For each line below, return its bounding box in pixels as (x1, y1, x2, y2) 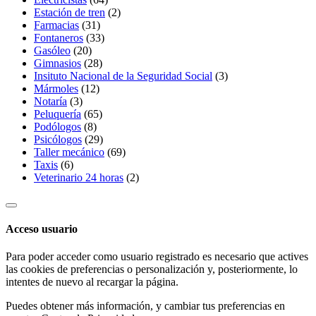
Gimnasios (34, 56, 81, 69)
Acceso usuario (6, 223, 78, 236)
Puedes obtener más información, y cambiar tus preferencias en (6, 300, 285, 312)
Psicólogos (34, 133, 82, 145)
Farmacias (34, 18, 79, 31)
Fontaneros (34, 31, 83, 44)
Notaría (34, 95, 67, 107)
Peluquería (34, 107, 81, 120)
